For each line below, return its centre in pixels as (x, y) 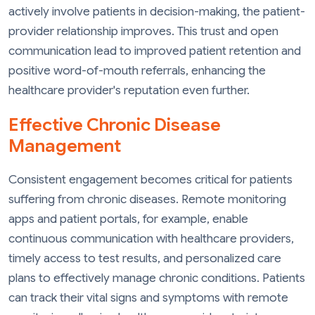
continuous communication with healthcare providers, (151, 238)
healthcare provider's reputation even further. (129, 90)
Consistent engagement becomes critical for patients (150, 179)
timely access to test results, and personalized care (145, 258)
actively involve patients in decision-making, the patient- (157, 11)
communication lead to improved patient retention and (155, 51)
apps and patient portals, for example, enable (128, 219)
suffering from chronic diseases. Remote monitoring (147, 199)
